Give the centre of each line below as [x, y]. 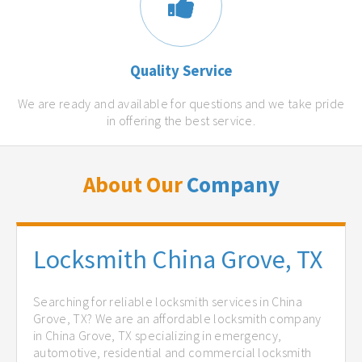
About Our [135, 185]
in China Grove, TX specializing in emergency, [158, 335]
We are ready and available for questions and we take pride [181, 104]
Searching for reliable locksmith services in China [168, 301]
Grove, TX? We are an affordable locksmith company [177, 318]
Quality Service [181, 71]
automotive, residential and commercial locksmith [173, 352]
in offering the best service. [181, 121]
